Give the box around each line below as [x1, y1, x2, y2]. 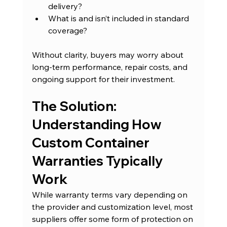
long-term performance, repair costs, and [31, 62, 190, 72]
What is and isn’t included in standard [48, 13, 191, 24]
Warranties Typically [31, 153, 165, 170]
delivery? [48, 1, 82, 12]
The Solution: [31, 98, 119, 115]
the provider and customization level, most [31, 202, 195, 212]
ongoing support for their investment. [31, 74, 175, 85]
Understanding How [31, 116, 164, 133]
